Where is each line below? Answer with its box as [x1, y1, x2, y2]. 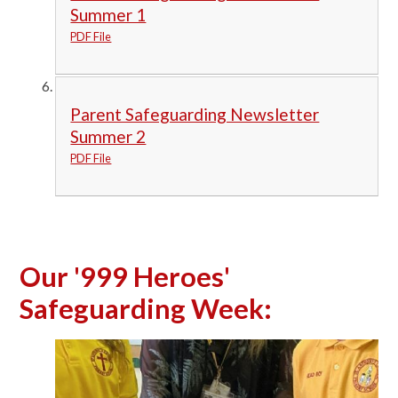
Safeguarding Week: [20, 291, 273, 325]
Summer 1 [70, 4, 147, 26]
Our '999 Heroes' [20, 259, 231, 293]
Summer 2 [70, 126, 147, 147]
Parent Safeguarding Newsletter [70, 104, 320, 125]
